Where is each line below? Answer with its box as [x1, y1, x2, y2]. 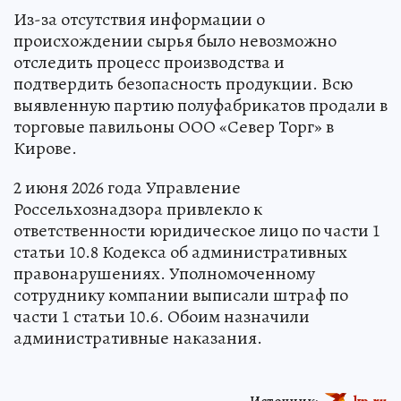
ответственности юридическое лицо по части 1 [13, 218, 380, 243]
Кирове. [13, 135, 77, 160]
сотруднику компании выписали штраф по [13, 282, 348, 307]
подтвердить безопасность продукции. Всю [13, 71, 353, 96]
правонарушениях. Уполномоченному [13, 260, 315, 286]
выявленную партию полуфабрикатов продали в [13, 92, 388, 117]
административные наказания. [13, 325, 262, 350]
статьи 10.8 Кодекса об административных [13, 239, 347, 264]
